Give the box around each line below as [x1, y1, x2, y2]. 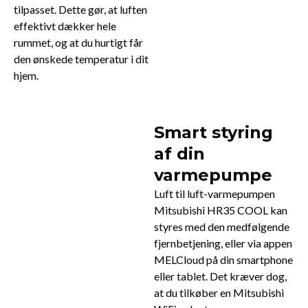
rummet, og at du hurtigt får [14, 36, 143, 49]
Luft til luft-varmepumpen [154, 187, 275, 201]
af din [154, 144, 205, 164]
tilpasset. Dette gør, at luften [14, 3, 147, 16]
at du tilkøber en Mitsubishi [154, 286, 284, 300]
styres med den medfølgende [154, 220, 289, 234]
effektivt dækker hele [14, 19, 116, 33]
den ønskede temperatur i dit [14, 52, 148, 66]
